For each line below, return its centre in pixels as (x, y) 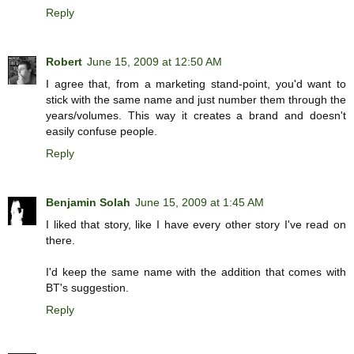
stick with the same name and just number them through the (196, 99)
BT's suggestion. (87, 287)
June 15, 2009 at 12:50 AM (154, 61)
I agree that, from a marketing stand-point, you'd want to (196, 83)
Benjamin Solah (88, 202)
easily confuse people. (102, 131)
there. (60, 240)
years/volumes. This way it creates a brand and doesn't (196, 115)
